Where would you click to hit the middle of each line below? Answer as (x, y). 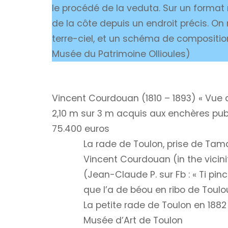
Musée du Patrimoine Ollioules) (121, 54)
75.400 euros (81, 129)
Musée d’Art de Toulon (133, 220)
